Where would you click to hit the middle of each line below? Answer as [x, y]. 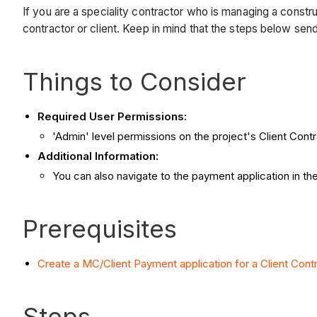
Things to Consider [134, 82]
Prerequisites [100, 228]
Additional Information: [98, 156]
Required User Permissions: [112, 117]
